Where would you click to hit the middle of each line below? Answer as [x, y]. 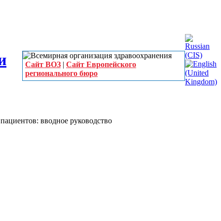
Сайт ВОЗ [43, 64]
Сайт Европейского [101, 64]
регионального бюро [61, 73]
